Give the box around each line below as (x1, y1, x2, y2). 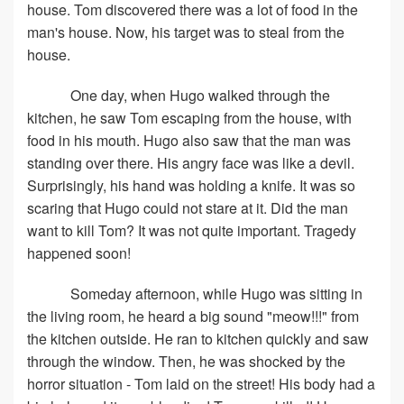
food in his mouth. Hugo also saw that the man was (27, 130, 351, 151)
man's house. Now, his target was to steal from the (27, 22, 344, 42)
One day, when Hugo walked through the (70, 85, 330, 106)
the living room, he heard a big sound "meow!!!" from (27, 306, 359, 326)
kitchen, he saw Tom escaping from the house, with (27, 107, 352, 128)
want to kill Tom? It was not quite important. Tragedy (27, 220, 356, 241)
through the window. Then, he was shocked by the (27, 351, 345, 372)
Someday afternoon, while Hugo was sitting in (70, 283, 363, 304)
